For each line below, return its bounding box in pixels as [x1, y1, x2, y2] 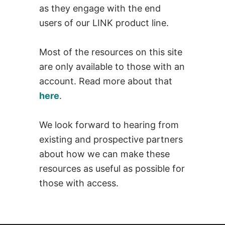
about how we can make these [39, 148, 170, 159]
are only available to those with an [39, 61, 185, 72]
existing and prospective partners [39, 134, 183, 145]
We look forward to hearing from [39, 119, 179, 130]
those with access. [39, 177, 119, 188]
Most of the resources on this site [39, 46, 183, 57]
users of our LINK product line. [39, 17, 169, 28]
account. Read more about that [39, 75, 173, 86]
